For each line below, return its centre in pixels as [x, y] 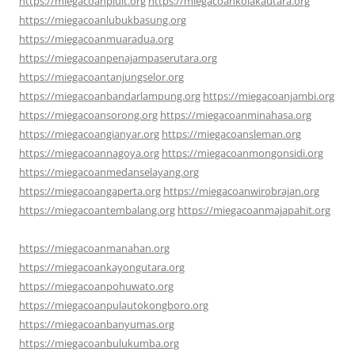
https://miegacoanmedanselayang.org [109, 172]
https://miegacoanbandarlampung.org [110, 95]
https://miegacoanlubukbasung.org [103, 19]
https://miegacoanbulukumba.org [99, 343]
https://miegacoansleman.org [231, 134]
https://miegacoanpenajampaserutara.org [118, 57]
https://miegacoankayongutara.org [102, 267]
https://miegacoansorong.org [88, 115]
